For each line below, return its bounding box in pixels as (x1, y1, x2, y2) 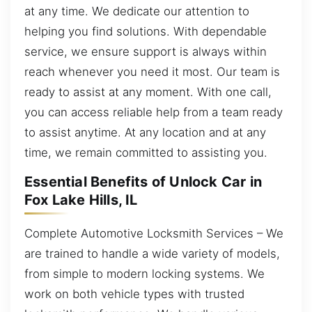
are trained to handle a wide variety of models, (24, 246, 280, 260)
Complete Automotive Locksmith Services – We (24, 226, 283, 240)
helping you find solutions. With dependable (24, 24, 267, 38)
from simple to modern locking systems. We (24, 266, 265, 281)
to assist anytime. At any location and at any (24, 125, 266, 139)
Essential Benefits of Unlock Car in (24, 173, 263, 191)
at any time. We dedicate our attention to (24, 3, 249, 18)
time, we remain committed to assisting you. (24, 145, 267, 159)
